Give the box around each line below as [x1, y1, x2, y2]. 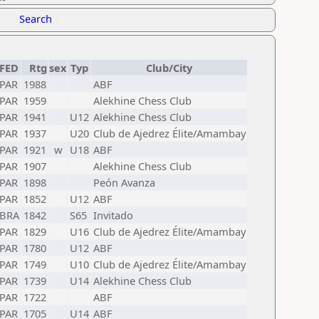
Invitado [93, 208, 133, 222]
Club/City [146, 61, 192, 75]
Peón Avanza [93, 175, 155, 189]
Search [19, 11, 52, 26]
